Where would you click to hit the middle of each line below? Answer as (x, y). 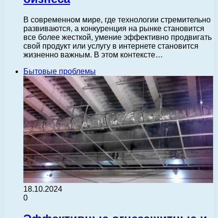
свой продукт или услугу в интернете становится (111, 46)
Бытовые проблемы (60, 72)
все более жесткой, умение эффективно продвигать (118, 37)
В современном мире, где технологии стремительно (117, 20)
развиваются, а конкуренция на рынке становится (114, 29)
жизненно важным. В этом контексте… (93, 55)
